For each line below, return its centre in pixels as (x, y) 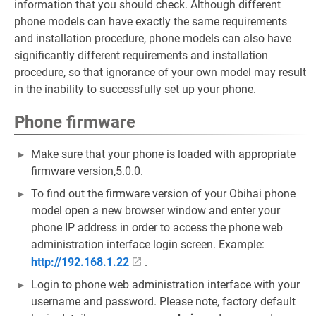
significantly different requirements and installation (141, 55)
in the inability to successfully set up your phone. (135, 89)
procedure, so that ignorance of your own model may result (160, 72)
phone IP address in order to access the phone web (157, 227)
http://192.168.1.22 (80, 262)
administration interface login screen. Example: (148, 244)
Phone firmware (75, 122)
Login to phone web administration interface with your (165, 285)
